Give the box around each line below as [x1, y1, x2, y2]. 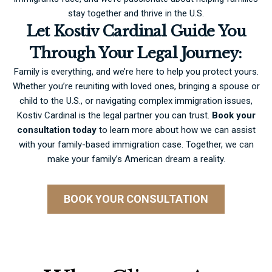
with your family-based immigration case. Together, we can [18, 138, 254, 150]
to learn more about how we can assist [96, 124, 256, 135]
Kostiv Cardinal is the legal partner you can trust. [16, 109, 212, 121]
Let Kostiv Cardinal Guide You [25, 22, 246, 40]
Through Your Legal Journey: [30, 44, 242, 62]
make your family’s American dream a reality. [47, 153, 225, 165]
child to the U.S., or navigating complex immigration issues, [19, 95, 253, 106]
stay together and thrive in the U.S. [68, 7, 204, 19]
